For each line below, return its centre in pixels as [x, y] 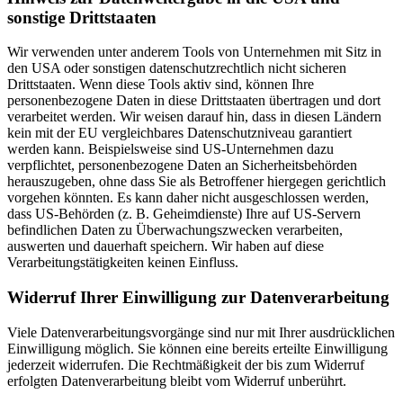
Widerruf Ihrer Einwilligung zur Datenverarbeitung [198, 298]
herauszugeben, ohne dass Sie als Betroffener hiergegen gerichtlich [197, 182]
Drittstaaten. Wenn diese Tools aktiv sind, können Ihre [161, 85]
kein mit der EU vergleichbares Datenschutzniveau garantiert [179, 133]
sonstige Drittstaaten [82, 17]
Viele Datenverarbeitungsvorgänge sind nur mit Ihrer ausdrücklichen [201, 332]
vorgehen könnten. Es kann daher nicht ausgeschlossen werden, [188, 198]
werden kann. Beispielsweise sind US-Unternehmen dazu [170, 149]
